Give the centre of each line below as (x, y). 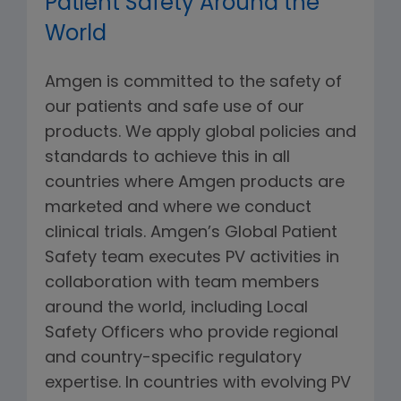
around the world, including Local (176, 308)
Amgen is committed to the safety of (193, 83)
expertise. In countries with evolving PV (198, 384)
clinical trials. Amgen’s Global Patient (191, 233)
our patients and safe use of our (175, 108)
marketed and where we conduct (178, 208)
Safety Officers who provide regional (192, 333)
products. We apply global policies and (200, 133)
